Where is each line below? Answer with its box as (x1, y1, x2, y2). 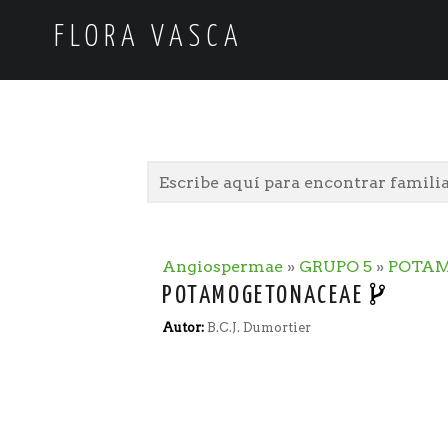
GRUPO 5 (299, 257, 372, 277)
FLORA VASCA (53, 24, 244, 53)
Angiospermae (162, 257, 283, 277)
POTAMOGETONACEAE (162, 284, 371, 309)
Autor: (162, 320, 207, 336)
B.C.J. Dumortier (207, 320, 311, 336)
